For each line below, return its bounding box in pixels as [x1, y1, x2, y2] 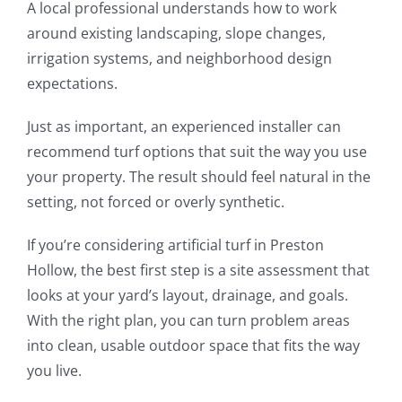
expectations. [26, 74, 118, 94]
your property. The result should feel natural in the [26, 167, 371, 188]
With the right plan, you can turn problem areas [26, 310, 350, 331]
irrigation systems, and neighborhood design [26, 48, 332, 69]
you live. [26, 361, 82, 381]
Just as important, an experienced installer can [26, 117, 341, 137]
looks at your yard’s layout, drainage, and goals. [26, 285, 348, 306]
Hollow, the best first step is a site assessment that [26, 260, 370, 281]
